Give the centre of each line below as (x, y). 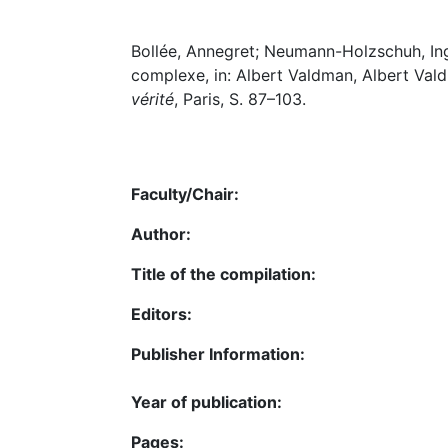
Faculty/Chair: (185, 193)
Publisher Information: (218, 353)
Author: (161, 233)
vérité (152, 99)
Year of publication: (206, 401)
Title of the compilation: (223, 273)
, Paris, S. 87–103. (240, 99)
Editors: (161, 313)
